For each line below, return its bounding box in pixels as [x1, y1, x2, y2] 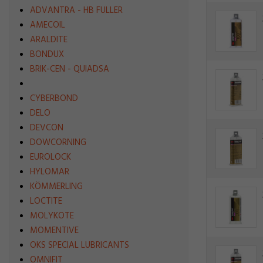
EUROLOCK [30, 150, 71, 164]
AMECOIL [30, 18, 65, 32]
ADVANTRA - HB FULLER [30, 4, 123, 18]
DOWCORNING [30, 136, 86, 150]
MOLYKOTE [30, 209, 74, 223]
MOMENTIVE [30, 224, 79, 238]
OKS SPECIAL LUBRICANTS [30, 238, 129, 252]
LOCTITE [30, 194, 62, 208]
